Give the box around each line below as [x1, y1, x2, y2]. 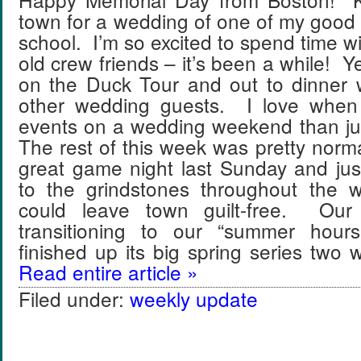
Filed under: [19, 284, 130, 313]
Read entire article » [19, 258, 198, 286]
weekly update [130, 284, 258, 313]
